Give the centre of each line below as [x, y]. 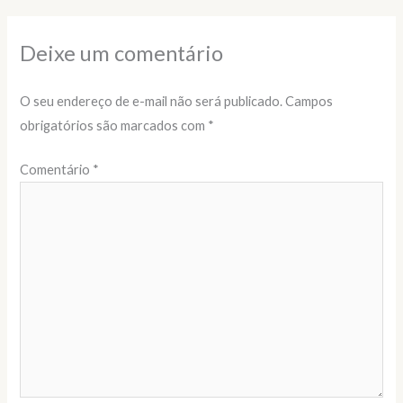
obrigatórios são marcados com [114, 126]
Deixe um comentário [122, 54]
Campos [309, 102]
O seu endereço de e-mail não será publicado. [152, 102]
